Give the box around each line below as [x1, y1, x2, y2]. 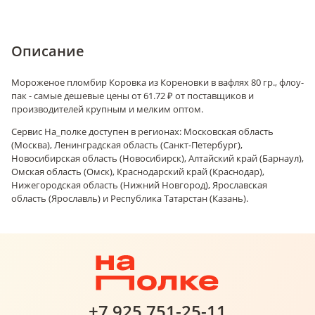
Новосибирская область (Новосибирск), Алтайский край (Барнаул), [11, 152, 304, 165]
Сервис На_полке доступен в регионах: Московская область [11, 125, 274, 138]
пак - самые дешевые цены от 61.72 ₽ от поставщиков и [11, 89, 254, 102]
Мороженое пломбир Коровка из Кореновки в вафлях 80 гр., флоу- [11, 76, 304, 89]
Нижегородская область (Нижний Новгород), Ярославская [11, 179, 267, 191]
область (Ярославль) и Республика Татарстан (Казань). [11, 192, 248, 205]
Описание [11, 41, 84, 60]
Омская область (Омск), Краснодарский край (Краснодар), [11, 165, 264, 178]
